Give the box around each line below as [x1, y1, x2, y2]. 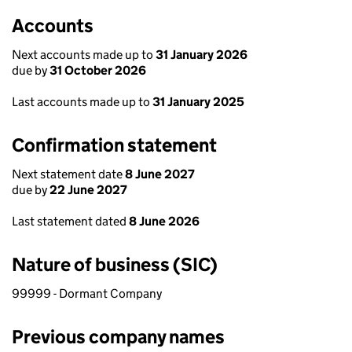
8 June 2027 [125, 167, 195, 181]
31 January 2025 [152, 94, 244, 109]
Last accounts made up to [12, 94, 152, 109]
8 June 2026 [129, 214, 200, 229]
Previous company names [12, 325, 225, 348]
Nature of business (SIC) [12, 253, 218, 276]
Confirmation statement [12, 134, 217, 156]
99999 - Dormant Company [12, 286, 162, 301]
